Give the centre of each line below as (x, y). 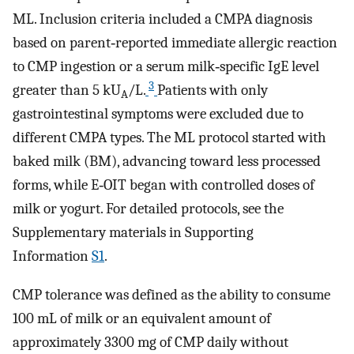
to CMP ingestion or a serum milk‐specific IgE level (166, 67)
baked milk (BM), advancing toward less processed (167, 162)
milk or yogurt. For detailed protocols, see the (148, 209)
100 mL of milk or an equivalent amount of (142, 319)
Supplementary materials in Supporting (133, 233)
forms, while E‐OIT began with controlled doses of (164, 185)
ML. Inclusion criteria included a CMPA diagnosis (162, 19)
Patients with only (213, 90)
